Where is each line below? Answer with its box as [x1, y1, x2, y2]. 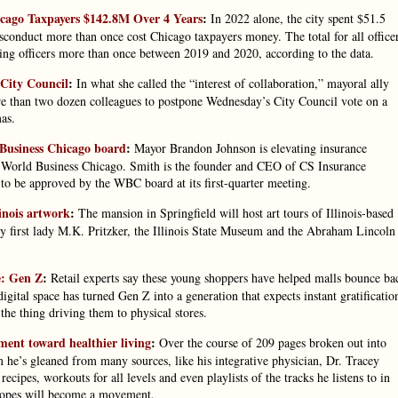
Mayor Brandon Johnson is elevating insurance [131, 139, 367, 156]
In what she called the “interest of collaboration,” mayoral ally [73, 75, 389, 92]
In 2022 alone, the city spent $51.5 [207, 10, 386, 27]
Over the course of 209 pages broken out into [155, 334, 386, 351]
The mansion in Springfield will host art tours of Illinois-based [75, 204, 394, 221]
